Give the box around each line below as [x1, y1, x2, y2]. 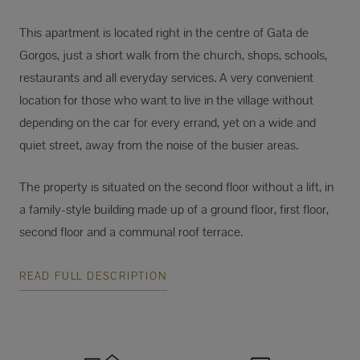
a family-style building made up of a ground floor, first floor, [19, 201, 329, 219]
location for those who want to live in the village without [19, 92, 313, 109]
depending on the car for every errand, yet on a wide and [19, 114, 316, 132]
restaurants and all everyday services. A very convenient [19, 69, 313, 87]
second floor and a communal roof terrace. [19, 223, 243, 241]
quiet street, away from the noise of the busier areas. [19, 137, 298, 154]
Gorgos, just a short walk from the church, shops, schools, [19, 47, 327, 64]
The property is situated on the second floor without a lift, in [19, 178, 333, 196]
